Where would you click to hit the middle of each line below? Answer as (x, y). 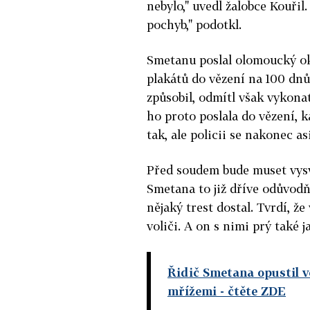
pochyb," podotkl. (194, 24)
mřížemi (192, 291)
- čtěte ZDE (251, 291)
